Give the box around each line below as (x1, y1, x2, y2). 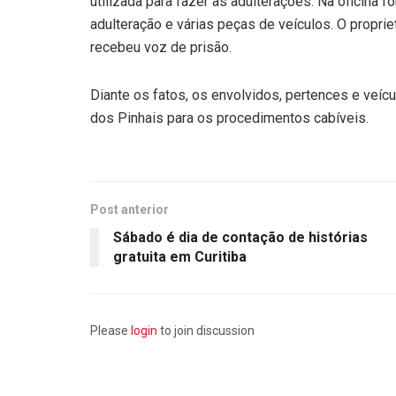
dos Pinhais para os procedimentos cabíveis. (90, 109, 369, 126)
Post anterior (90, 202, 169, 217)
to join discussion (157, 323, 255, 338)
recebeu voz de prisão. (90, 38, 232, 56)
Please (90, 323, 131, 338)
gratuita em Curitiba (113, 247, 247, 265)
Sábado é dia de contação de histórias (113, 228, 368, 246)
